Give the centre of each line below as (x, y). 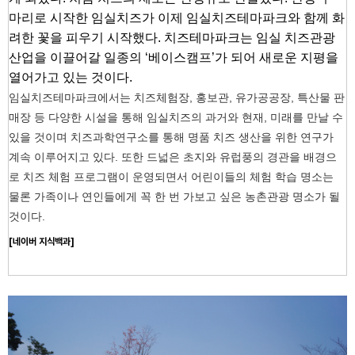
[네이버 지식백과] (42, 242)
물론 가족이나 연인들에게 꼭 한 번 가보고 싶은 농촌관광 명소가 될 (174, 197)
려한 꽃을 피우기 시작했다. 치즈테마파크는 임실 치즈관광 (172, 38)
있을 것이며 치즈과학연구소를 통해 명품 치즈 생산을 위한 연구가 (171, 137)
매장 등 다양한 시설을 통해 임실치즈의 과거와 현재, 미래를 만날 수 (176, 118)
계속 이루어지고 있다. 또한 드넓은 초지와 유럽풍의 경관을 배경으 (173, 157)
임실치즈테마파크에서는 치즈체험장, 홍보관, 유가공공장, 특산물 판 (177, 98)
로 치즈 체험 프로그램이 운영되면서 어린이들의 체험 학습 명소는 (171, 177)
